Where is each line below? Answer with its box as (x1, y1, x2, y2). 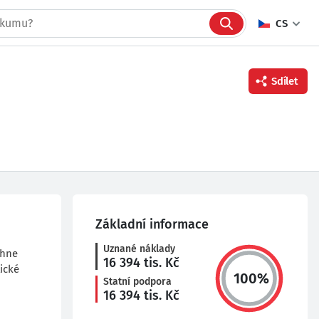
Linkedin (61, 192, 102, 205)
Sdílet (271, 75, 298, 88)
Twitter (61, 168, 94, 181)
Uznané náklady (103, 243, 175, 255)
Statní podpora (103, 276, 172, 288)
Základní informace (95, 216, 209, 232)
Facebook (61, 144, 106, 157)
